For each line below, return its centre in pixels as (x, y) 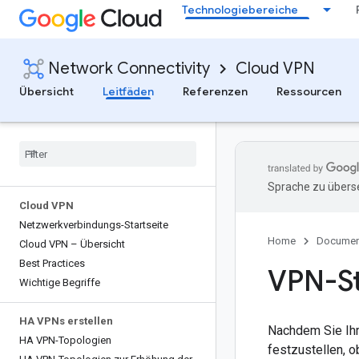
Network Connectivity (129, 69)
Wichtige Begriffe (60, 282)
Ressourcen (309, 91)
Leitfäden (128, 91)
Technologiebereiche (240, 10)
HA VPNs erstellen (66, 321)
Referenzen (215, 91)
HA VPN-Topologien (65, 340)
